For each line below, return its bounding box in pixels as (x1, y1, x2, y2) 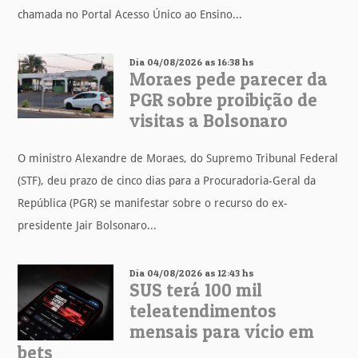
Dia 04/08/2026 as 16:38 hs (129, 55, 255, 68)
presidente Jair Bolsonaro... (18, 218, 157, 232)
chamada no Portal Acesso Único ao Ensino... (18, 7, 243, 21)
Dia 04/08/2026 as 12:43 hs (129, 266, 255, 279)
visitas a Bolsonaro (129, 109, 288, 132)
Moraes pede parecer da (129, 67, 328, 90)
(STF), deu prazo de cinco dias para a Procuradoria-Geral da (18, 173, 316, 187)
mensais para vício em (129, 320, 315, 343)
